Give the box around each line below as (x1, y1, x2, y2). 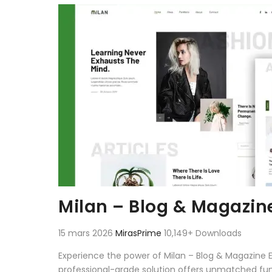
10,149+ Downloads (164, 226, 242, 239)
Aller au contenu (52, 4, 122, 16)
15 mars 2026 (58, 226, 115, 239)
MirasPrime (115, 226, 164, 239)
